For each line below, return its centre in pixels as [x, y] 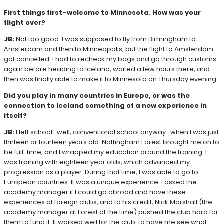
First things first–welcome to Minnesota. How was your [102, 13]
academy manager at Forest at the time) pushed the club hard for [111, 212]
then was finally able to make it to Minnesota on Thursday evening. [111, 79]
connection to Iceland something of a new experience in [105, 106]
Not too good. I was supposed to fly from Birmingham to [106, 39]
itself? [15, 116]
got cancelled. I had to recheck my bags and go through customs [110, 59]
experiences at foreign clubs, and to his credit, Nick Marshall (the [108, 202]
